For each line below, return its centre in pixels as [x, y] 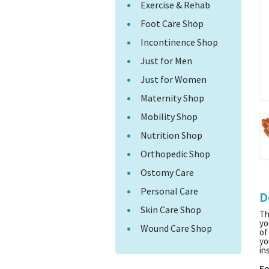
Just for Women [174, 79]
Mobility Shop [169, 116]
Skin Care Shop [171, 210]
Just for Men [166, 61]
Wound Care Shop [176, 228]
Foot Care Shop [172, 23]
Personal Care [169, 191]
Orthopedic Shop [175, 154]
